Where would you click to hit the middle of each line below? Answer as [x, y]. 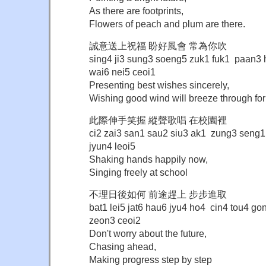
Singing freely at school [138, 172]
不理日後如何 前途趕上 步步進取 [158, 194]
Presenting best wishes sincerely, [159, 85]
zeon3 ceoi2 [115, 220]
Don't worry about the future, [148, 233]
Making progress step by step [152, 259]
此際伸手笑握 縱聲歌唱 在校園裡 [158, 120]
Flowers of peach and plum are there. [167, 23]
